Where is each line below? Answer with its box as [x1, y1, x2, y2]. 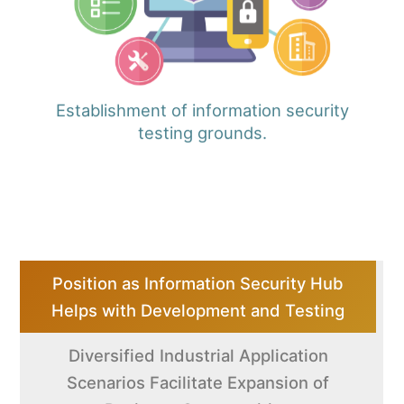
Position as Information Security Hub [52, 272, 344, 293]
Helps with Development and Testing [51, 299, 345, 320]
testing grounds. [137, 124, 267, 145]
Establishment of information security [55, 102, 349, 123]
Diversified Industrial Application [68, 344, 328, 365]
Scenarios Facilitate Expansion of [67, 372, 330, 392]
